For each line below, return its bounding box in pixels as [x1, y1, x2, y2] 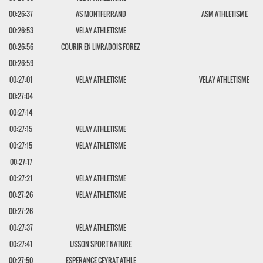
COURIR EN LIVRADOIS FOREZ [61, 42, 141, 52]
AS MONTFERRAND [75, 9, 126, 19]
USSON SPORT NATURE [70, 239, 132, 249]
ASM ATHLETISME [201, 9, 248, 19]
